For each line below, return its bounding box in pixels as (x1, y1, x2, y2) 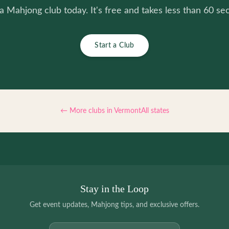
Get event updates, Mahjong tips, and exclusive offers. (30, 201, 199, 209)
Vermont (113, 107, 141, 114)
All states (141, 107, 169, 114)
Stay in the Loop (80, 183, 149, 194)
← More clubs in (60, 107, 114, 114)
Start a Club (95, 42, 134, 49)
